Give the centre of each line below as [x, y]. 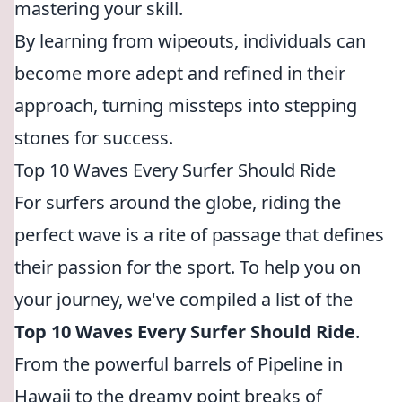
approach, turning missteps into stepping [186, 105]
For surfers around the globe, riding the [178, 202]
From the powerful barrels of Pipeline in [179, 364]
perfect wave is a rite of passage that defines [199, 235]
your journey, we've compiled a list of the [184, 299]
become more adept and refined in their [180, 73]
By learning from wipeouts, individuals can [190, 41]
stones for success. [94, 138]
